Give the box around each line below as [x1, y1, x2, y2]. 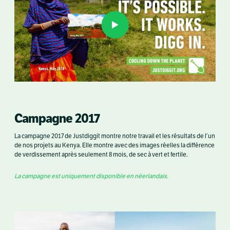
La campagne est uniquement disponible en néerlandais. [14, 172, 168, 180]
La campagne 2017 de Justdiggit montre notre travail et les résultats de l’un [14, 132, 215, 140]
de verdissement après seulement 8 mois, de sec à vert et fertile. [14, 150, 188, 158]
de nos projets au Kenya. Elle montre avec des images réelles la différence [14, 141, 215, 149]
